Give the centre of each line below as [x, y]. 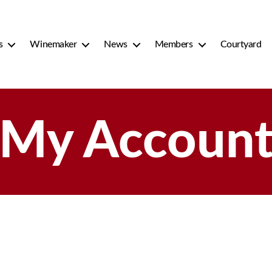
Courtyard [241, 44]
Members [174, 44]
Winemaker [53, 44]
